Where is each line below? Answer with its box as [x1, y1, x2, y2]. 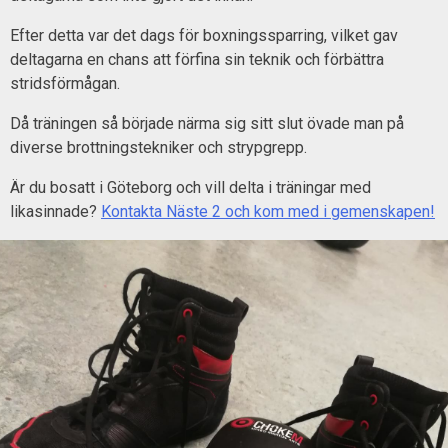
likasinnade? [10, 201, 101, 221]
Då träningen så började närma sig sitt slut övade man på [10, 113, 404, 133]
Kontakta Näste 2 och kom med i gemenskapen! [101, 201, 435, 221]
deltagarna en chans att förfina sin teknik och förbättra [10, 49, 384, 69]
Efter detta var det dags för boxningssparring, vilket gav [10, 25, 398, 45]
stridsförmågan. [10, 73, 120, 93]
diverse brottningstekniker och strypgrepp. [10, 137, 307, 157]
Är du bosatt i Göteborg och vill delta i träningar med [10, 177, 371, 197]
